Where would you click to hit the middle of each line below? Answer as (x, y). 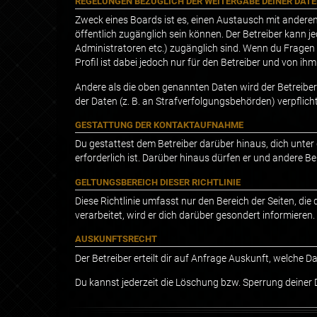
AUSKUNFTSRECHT (116, 239)
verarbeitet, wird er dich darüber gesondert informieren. (195, 215)
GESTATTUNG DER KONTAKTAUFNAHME (159, 125)
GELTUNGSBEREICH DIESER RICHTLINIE (158, 182)
